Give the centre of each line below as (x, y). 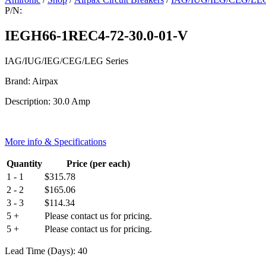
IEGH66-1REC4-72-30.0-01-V (96, 35)
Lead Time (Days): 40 (46, 251)
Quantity (24, 163)
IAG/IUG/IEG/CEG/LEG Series (66, 61)
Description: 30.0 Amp (47, 101)
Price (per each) (98, 163)
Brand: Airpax (31, 81)
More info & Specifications (56, 141)
